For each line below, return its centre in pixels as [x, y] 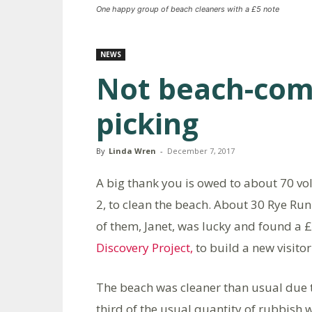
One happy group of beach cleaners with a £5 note [188, 9]
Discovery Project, [145, 247]
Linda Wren [132, 150]
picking [147, 123]
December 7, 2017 [201, 150]
